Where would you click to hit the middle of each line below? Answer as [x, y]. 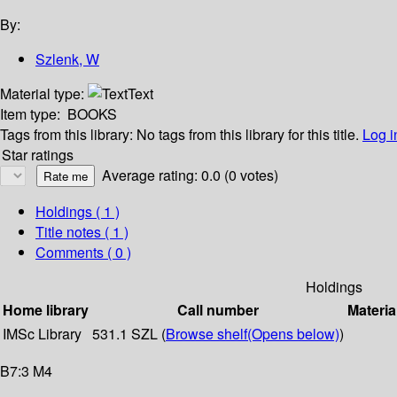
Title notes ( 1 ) [82, 232]
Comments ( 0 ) [83, 253]
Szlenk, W [67, 59]
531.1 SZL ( [129, 334]
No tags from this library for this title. [248, 135]
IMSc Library [42, 334]
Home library [46, 310]
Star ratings [38, 155]
